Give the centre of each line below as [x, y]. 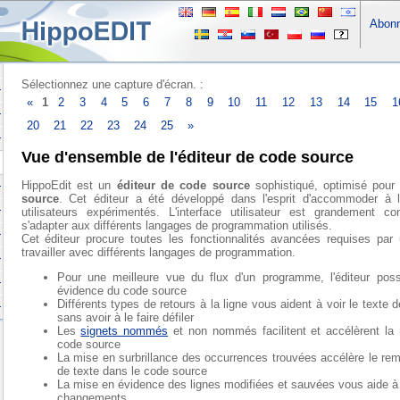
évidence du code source [121, 291]
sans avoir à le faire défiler [125, 318]
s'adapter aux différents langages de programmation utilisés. [176, 226]
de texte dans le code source [132, 371]
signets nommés [125, 331]
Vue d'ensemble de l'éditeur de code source [187, 158]
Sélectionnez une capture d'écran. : [112, 84]
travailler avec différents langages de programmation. [158, 253]
